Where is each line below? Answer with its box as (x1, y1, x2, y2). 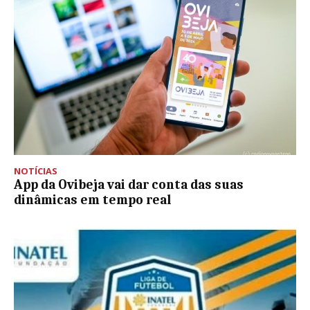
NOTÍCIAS (14, 165, 57, 178)
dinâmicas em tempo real (14, 192, 171, 208)
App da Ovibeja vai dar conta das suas (14, 177, 244, 193)
